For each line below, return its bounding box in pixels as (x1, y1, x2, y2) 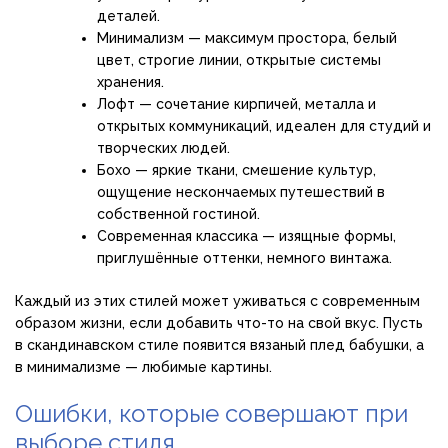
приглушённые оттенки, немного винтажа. (97, 250, 392, 267)
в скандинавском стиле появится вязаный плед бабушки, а (15, 337, 424, 354)
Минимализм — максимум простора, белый (97, 30, 397, 47)
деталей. (97, 8, 160, 25)
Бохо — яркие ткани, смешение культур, (97, 162, 376, 179)
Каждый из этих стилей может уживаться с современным (15, 293, 420, 310)
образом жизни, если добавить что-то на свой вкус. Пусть (15, 315, 423, 332)
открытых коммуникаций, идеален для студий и (97, 118, 431, 135)
